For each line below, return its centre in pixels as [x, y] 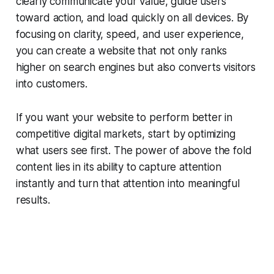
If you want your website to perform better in [124, 118]
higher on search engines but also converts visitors [136, 68]
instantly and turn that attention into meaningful [128, 184]
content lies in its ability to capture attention [118, 167]
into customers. [52, 84]
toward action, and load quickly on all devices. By [132, 18]
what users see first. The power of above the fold [134, 151]
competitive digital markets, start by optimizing [125, 134]
